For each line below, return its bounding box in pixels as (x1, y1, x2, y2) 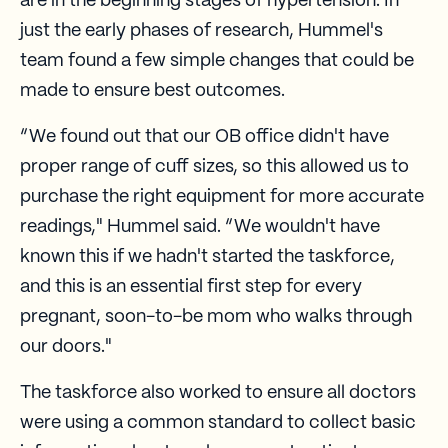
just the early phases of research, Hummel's (20, 22, 383, 41)
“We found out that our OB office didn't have (20, 128, 389, 147)
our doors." (20, 338, 112, 357)
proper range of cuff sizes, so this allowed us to (20, 158, 409, 177)
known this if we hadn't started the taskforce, (20, 248, 395, 267)
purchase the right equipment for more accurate (20, 188, 424, 207)
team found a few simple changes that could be (20, 52, 414, 71)
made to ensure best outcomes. (20, 82, 285, 101)
